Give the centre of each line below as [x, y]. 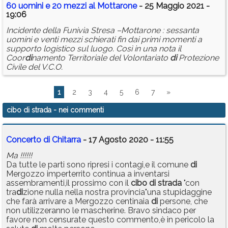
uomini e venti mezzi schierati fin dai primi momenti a [104, 40]
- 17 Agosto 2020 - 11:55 [127, 140]
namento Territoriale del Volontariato [101, 58]
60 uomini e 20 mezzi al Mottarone [72, 6]
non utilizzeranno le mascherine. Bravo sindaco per [101, 211]
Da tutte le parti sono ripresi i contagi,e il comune [98, 165]
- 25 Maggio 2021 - [173, 6]
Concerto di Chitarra [44, 140]
